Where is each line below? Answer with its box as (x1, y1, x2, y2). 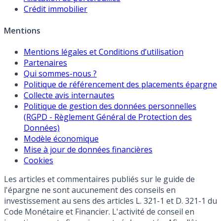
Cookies (24, 154, 53, 166)
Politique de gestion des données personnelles (24, 100, 196, 111)
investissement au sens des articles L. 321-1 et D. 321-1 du (4, 195, 217, 206)
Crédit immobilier (24, 3, 87, 15)
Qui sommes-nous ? (24, 68, 97, 79)
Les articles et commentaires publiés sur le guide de (4, 173, 195, 184)
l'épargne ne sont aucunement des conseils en (4, 184, 176, 195)
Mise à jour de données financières (24, 144, 152, 155)
